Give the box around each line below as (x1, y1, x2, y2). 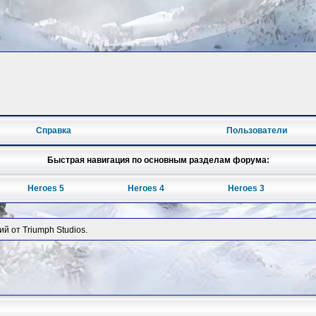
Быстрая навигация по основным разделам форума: (47, 155, 269, 166)
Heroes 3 (227, 183, 265, 194)
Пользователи (226, 126, 288, 136)
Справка (35, 126, 71, 136)
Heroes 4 (127, 183, 164, 194)
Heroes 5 (28, 183, 65, 194)
